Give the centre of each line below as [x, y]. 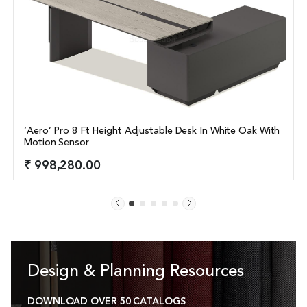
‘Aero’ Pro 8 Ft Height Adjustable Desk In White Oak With [152, 131]
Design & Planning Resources [136, 272]
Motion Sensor [57, 143]
